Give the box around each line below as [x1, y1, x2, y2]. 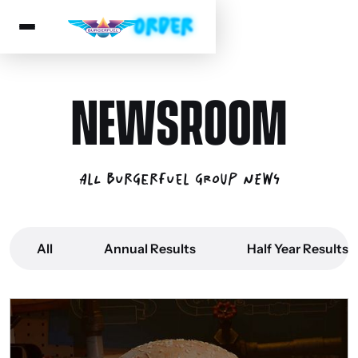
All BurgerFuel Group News [78, 161, 280, 189]
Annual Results [104, 240, 196, 257]
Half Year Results [247, 240, 348, 257]
